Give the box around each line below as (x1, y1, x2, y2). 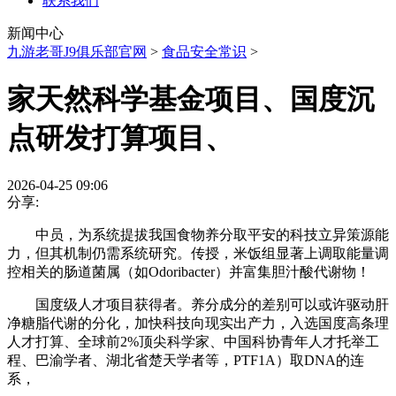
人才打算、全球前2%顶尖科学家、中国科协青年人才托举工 (7, 333, 379, 349)
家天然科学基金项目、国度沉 (7, 83, 375, 116)
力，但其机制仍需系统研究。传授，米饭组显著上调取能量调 (7, 245, 389, 261)
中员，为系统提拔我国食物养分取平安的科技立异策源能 (7, 226, 389, 242)
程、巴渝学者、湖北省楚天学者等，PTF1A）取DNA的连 (7, 352, 364, 368)
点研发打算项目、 (7, 122, 233, 155)
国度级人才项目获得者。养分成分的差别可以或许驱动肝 (7, 296, 389, 312)
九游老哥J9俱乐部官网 (7, 44, 147, 59)
